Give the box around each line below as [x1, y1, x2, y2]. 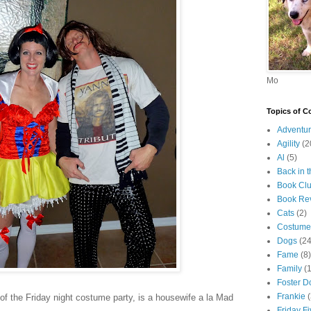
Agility [277, 139, 300, 149]
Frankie [277, 292, 305, 301]
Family [277, 264, 302, 274]
